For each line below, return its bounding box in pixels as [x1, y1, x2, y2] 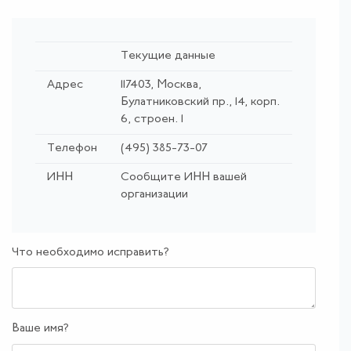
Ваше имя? [12, 323, 69, 335]
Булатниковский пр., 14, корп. [121, 96, 280, 108]
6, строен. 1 [121, 113, 183, 125]
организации [121, 188, 188, 201]
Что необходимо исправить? [12, 246, 169, 259]
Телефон [47, 142, 97, 154]
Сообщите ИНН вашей [121, 171, 247, 183]
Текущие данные [121, 49, 215, 62]
